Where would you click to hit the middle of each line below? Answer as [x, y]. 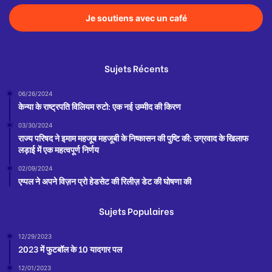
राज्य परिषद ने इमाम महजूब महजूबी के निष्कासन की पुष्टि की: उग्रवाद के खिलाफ [133, 138]
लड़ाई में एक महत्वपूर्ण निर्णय [59, 149]
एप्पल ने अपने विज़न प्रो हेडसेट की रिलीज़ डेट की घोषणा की [105, 181]
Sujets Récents [136, 68]
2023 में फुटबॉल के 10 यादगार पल [70, 249]
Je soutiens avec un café [136, 18]
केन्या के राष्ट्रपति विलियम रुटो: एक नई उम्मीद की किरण [100, 106]
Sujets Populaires [136, 211]
